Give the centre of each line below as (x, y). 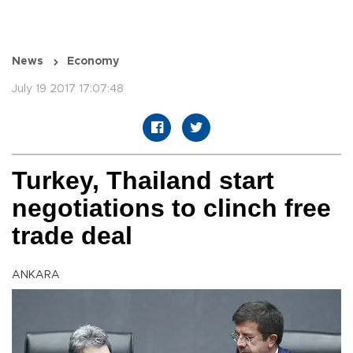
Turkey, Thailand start (143, 181)
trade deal (72, 236)
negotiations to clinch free (171, 208)
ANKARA (36, 275)
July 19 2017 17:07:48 (68, 89)
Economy (93, 62)
